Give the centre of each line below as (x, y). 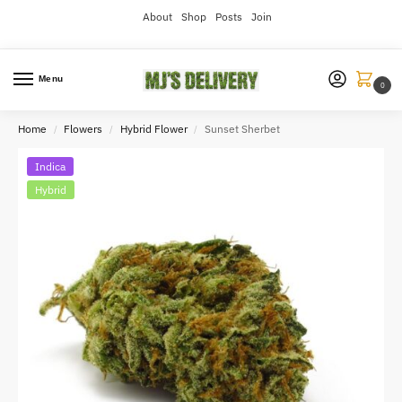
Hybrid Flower (153, 129)
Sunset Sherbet (243, 129)
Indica (50, 167)
